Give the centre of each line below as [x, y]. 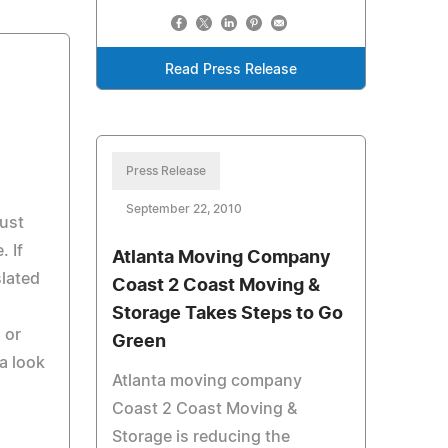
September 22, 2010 [183, 209]
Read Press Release [230, 70]
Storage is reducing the [200, 437]
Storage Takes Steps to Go [227, 314]
